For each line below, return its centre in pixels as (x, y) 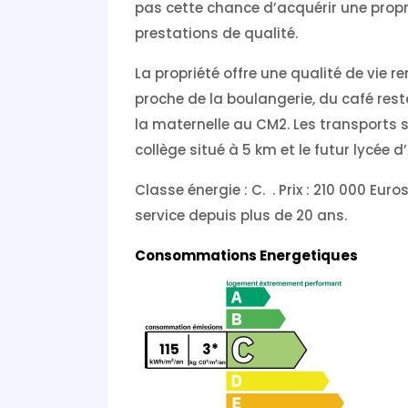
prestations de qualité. (217, 34)
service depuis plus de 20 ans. (241, 216)
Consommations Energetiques (247, 256)
